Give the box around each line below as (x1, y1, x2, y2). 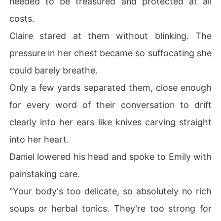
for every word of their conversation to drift (9, 99, 212, 110)
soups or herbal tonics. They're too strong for (9, 203, 212, 214)
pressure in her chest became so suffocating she (9, 47, 212, 58)
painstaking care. (9, 168, 80, 179)
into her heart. (9, 134, 70, 145)
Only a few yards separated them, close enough (9, 82, 212, 93)
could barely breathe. (9, 65, 98, 75)
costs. (9, 13, 35, 24)
